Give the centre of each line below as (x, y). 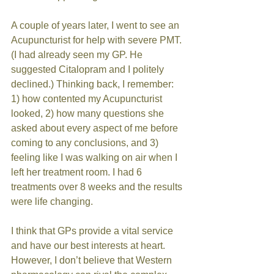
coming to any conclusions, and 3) (86, 143)
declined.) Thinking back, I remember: (94, 84)
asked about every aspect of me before (96, 128)
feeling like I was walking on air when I (95, 157)
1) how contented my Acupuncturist (88, 99)
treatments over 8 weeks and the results (98, 187)
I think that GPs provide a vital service (93, 231)
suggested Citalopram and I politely (89, 69)
